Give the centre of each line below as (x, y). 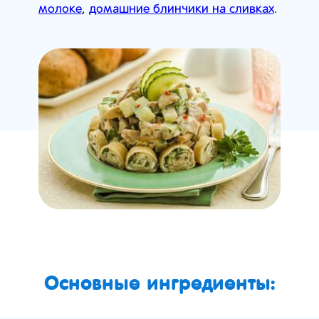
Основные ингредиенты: (159, 282)
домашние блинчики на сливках (181, 10)
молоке (60, 10)
